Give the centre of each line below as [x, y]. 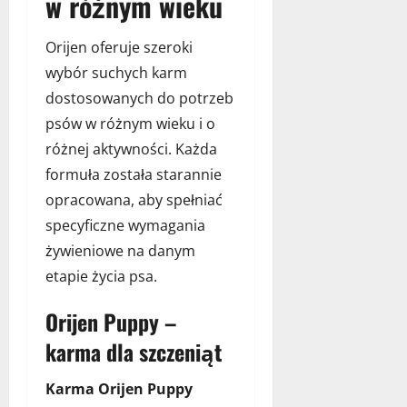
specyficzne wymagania [125, 225]
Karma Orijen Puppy [119, 388]
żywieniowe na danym [120, 250]
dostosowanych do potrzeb [139, 98]
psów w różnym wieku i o [130, 123]
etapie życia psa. [101, 276]
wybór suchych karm [116, 72]
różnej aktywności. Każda [131, 149]
